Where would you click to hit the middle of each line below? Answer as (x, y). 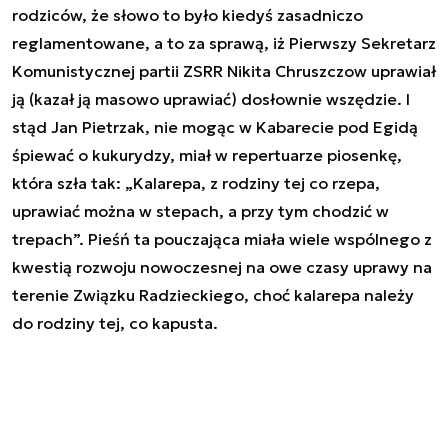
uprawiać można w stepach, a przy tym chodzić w (200, 210)
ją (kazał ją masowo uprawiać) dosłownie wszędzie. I (211, 98)
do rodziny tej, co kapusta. (117, 322)
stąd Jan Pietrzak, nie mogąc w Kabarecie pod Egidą (215, 126)
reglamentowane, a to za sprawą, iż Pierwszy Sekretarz (224, 42)
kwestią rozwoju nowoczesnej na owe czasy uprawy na (222, 266)
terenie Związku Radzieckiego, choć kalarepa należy (213, 294)
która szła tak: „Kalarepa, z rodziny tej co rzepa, (196, 182)
